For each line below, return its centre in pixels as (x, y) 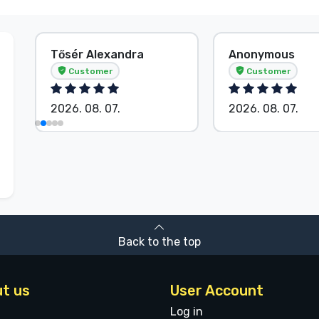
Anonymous (262, 54)
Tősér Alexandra (97, 54)
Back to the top (159, 242)
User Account (217, 291)
